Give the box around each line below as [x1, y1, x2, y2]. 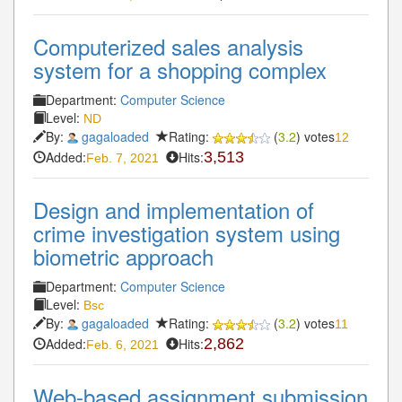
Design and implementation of [33, 193, 314, 225]
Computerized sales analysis [33, 30, 303, 62]
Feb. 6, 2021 [86, 336, 159, 352]
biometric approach [33, 240, 214, 272]
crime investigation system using [33, 216, 340, 249]
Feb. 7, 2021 [86, 150, 159, 165]
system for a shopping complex [33, 53, 327, 85]
